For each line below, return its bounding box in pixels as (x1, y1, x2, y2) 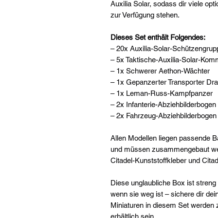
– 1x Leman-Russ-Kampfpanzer (110, 89, 213, 97)
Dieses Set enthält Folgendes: (110, 33, 205, 41)
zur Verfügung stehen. (110, 10, 180, 19)
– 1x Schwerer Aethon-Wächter (110, 66, 210, 75)
